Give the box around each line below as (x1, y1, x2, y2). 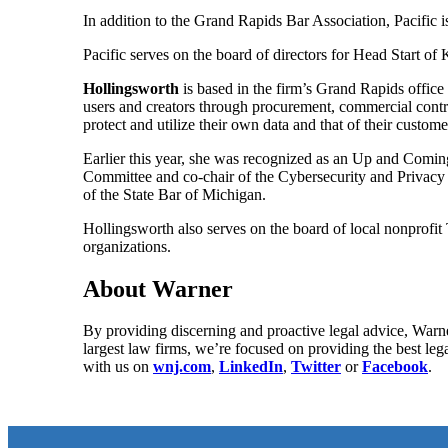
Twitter (291, 358, 341, 376)
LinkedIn (219, 358, 283, 376)
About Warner (83, 275, 233, 302)
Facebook (362, 358, 428, 376)
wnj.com (153, 358, 211, 376)
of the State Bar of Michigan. (83, 185, 266, 203)
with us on (83, 358, 153, 376)
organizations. (83, 237, 179, 255)
